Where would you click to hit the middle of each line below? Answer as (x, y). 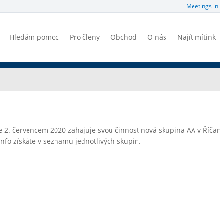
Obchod (124, 37)
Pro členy (85, 37)
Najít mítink (197, 37)
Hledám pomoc (34, 37)
